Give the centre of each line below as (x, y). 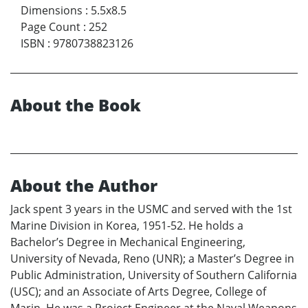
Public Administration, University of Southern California (154, 275)
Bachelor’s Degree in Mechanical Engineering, (128, 242)
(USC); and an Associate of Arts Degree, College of (138, 292)
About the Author (84, 186)
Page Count (51, 27)
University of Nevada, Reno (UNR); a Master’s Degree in (152, 259)
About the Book (76, 105)
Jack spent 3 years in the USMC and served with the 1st (151, 209)
